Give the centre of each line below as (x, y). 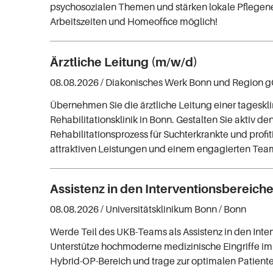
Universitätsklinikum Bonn (161, 209)
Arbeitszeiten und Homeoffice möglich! (134, 21)
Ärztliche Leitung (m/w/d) (124, 62)
